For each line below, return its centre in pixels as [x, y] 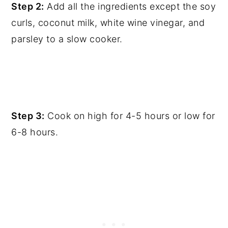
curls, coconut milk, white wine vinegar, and [108, 22]
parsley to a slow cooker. [67, 39]
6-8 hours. [35, 132]
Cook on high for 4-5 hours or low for [130, 116]
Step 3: [28, 116]
